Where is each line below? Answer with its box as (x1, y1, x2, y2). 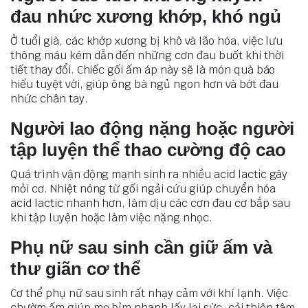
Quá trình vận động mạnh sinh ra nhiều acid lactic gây (10, 166, 288, 181)
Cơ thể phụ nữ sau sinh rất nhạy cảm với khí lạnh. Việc (10, 285, 289, 300)
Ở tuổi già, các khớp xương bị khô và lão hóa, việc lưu (10, 33, 283, 48)
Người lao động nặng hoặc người (10, 118, 294, 139)
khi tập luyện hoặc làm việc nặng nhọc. (10, 210, 212, 225)
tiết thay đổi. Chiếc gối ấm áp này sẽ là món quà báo (10, 62, 276, 77)
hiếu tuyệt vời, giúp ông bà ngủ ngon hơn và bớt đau (10, 76, 278, 91)
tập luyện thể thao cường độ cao (10, 139, 286, 160)
